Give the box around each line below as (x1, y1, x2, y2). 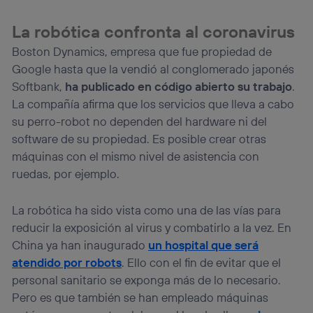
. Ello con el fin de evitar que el (122, 255, 282, 270)
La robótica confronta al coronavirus (12, 21, 296, 43)
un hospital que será (148, 238, 259, 253)
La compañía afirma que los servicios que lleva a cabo (12, 96, 295, 112)
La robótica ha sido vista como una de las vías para (12, 203, 282, 218)
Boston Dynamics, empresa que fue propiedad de (12, 44, 272, 59)
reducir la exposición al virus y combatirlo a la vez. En (12, 220, 292, 235)
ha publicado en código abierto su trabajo (65, 79, 293, 94)
